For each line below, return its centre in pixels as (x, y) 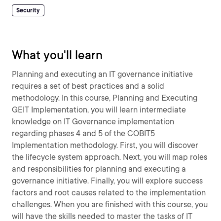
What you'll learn (57, 55)
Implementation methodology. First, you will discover (105, 145)
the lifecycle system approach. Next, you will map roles (110, 157)
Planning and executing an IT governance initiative (102, 74)
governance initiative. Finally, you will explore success (107, 181)
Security (28, 10)
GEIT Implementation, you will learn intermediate (99, 110)
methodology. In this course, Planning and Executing (105, 98)
